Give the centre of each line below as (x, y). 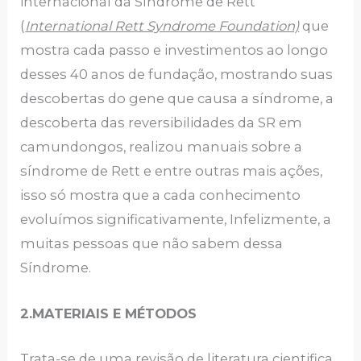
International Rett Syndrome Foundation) (162, 26)
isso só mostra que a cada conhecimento (161, 195)
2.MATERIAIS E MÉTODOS (109, 313)
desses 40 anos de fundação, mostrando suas (177, 75)
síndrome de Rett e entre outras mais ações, (172, 171)
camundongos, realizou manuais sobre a (162, 147)
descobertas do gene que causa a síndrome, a (177, 99)
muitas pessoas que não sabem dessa (152, 244)
